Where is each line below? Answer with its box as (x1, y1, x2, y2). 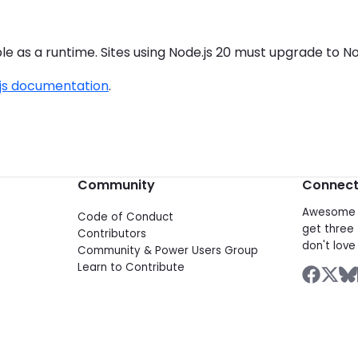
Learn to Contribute (78, 260, 185, 276)
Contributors (78, 226, 147, 242)
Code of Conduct (78, 209, 174, 225)
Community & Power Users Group (78, 243, 259, 259)
